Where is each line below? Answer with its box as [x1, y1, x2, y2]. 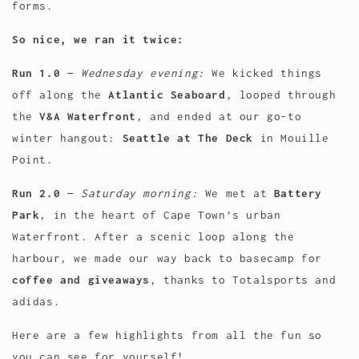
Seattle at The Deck [122, 131, 254, 145]
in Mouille [253, 131, 329, 145]
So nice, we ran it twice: [12, 33, 184, 46]
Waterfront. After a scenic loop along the [12, 230, 295, 244]
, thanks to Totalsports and [150, 273, 337, 287]
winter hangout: [12, 131, 123, 145]
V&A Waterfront [39, 110, 136, 123]
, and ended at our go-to [135, 110, 302, 123]
